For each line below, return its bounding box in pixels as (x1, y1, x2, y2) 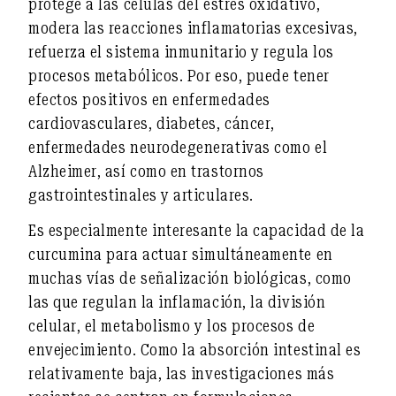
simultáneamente (191, 245, 312, 264)
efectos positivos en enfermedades (28, 89, 270, 109)
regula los (263, 42, 334, 61)
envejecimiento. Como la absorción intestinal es (28, 340, 362, 360)
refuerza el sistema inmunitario (28, 42, 247, 61)
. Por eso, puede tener (179, 65, 330, 85)
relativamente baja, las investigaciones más (28, 364, 335, 384)
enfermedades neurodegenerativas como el (28, 137, 328, 156)
